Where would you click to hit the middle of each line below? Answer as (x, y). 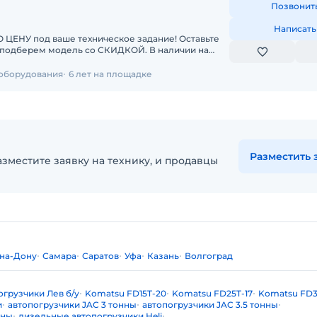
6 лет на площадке (110, 74)
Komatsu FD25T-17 (212, 293)
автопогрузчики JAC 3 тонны (72, 305)
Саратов (100, 256)
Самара (59, 256)
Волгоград (209, 256)
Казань (163, 256)
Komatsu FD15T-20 (126, 293)
